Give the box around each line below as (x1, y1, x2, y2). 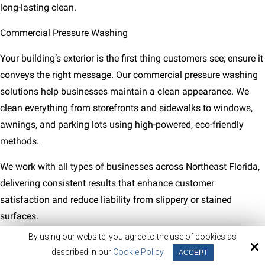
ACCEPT (179, 248, 208, 257)
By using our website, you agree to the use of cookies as (28, 232, 237, 241)
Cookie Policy (113, 247, 164, 257)
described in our (51, 247, 113, 257)
